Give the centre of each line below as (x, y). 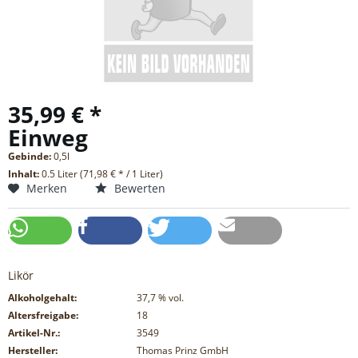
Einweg (48, 138)
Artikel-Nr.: (34, 333)
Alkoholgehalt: (42, 298)
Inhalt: (25, 174)
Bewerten (138, 189)
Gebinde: (31, 157)
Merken (47, 189)
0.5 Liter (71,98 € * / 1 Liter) (102, 174)
